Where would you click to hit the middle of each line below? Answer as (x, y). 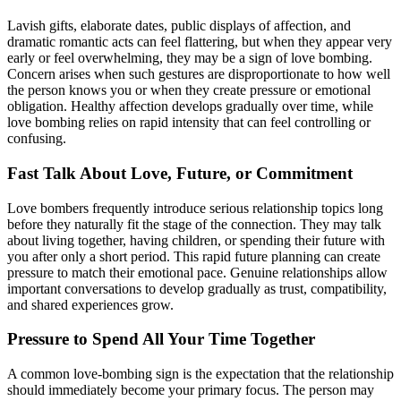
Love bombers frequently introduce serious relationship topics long (195, 208)
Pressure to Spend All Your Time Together (161, 339)
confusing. (37, 139)
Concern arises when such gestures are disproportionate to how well (199, 74)
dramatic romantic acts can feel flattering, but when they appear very (200, 42)
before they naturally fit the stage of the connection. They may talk (194, 224)
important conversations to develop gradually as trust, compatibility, (197, 288)
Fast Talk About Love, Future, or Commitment (180, 174)
